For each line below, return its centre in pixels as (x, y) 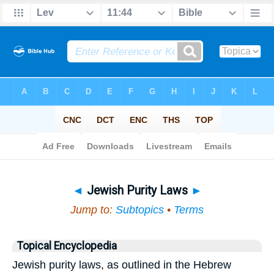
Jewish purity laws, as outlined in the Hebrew (122, 265)
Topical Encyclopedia (67, 246)
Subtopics (140, 210)
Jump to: (93, 210)
